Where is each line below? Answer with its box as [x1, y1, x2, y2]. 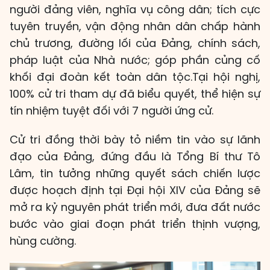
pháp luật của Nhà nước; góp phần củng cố [10, 52, 260, 68]
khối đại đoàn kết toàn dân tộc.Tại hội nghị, [10, 69, 260, 85]
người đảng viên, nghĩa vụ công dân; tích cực [10, 2, 260, 17]
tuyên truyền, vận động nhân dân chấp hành [10, 19, 260, 34]
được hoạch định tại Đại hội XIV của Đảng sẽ [10, 183, 260, 198]
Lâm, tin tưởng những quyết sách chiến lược [10, 166, 260, 181]
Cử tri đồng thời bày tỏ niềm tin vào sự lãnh [10, 132, 260, 148]
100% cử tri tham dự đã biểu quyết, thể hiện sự [10, 86, 260, 102]
